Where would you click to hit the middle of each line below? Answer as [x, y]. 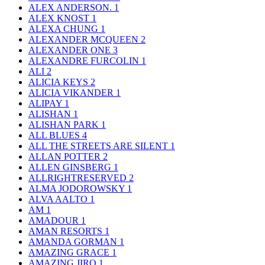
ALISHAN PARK [65, 124]
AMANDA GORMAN [74, 241]
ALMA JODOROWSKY [78, 188]
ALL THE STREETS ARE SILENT [99, 146]
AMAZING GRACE [70, 252]
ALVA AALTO [59, 199]
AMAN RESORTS [67, 231]
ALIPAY [46, 103]
